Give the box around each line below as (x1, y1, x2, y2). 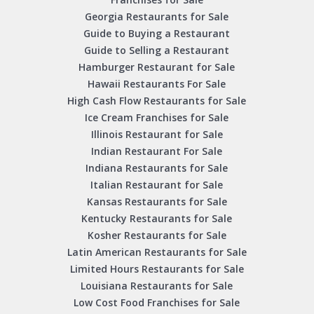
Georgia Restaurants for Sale (85, 10, 229, 24)
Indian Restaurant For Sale (91, 144, 223, 158)
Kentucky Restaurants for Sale (81, 212, 233, 226)
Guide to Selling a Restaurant (84, 43, 230, 57)
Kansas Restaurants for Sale (86, 195, 227, 209)
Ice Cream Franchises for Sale (85, 111, 229, 125)
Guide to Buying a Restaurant (83, 27, 231, 41)
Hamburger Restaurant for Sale (78, 60, 235, 74)
